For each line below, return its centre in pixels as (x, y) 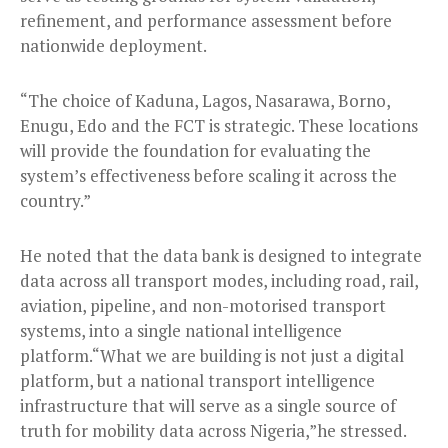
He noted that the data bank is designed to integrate (221, 256)
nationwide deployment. (113, 46)
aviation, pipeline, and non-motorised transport (203, 306)
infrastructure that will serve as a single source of (208, 406)
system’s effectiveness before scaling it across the (208, 176)
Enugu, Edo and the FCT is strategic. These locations (219, 126)
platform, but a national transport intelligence (197, 381)
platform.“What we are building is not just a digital (212, 356)
